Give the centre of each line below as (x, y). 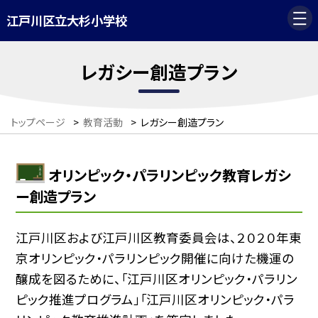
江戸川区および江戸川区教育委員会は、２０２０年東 (159, 237)
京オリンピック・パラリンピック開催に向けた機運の (155, 258)
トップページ (38, 122)
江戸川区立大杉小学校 (66, 21)
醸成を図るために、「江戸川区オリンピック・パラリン (157, 278)
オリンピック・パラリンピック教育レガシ (169, 175)
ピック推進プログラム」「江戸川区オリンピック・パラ (155, 299)
